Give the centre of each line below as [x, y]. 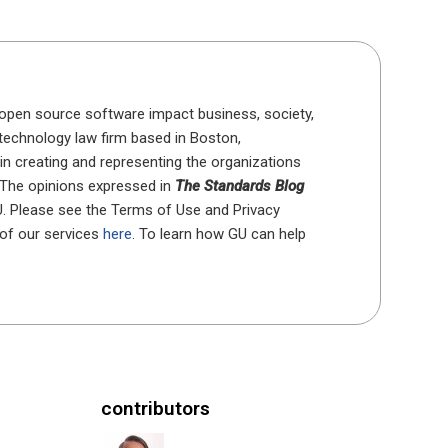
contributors [155, 408]
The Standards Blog [240, 185]
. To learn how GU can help [219, 233]
